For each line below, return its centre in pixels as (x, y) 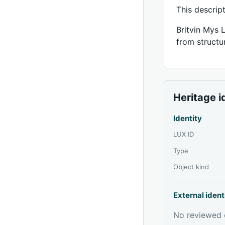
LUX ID (184, 134)
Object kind (191, 166)
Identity (188, 118)
